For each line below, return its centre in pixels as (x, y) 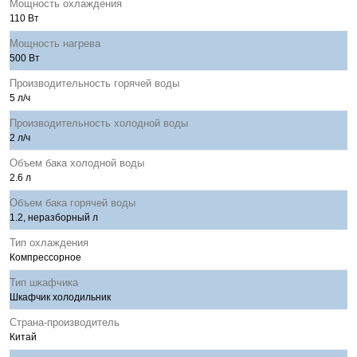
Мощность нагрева (55, 43)
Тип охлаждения (49, 243)
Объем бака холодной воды (77, 163)
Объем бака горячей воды (73, 203)
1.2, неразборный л (54, 218)
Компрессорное (45, 257)
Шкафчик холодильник (60, 297)
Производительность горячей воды (94, 83)
